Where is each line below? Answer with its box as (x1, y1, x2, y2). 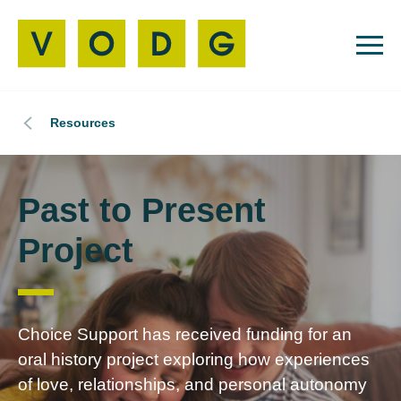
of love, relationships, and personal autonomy (18, 375, 367, 395)
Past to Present (18, 192, 266, 230)
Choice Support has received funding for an (18, 325, 352, 345)
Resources (50, 115, 115, 131)
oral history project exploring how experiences (18, 350, 370, 370)
